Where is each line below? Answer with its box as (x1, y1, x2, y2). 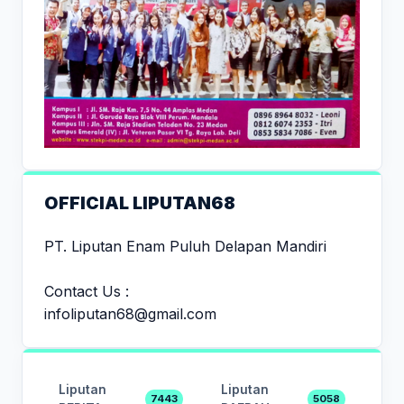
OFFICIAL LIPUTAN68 (44, 191, 235, 214)
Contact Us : (44, 281, 129, 300)
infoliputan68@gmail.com (44, 304, 216, 323)
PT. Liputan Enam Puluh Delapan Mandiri (44, 236, 326, 255)
